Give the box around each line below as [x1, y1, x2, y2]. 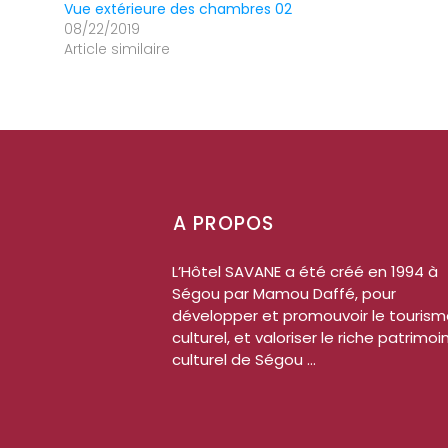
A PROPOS [173, 209, 274, 237]
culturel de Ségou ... [172, 348, 316, 370]
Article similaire [64, 38, 170, 59]
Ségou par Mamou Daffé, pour [172, 282, 396, 304]
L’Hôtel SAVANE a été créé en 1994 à [172, 260, 438, 282]
